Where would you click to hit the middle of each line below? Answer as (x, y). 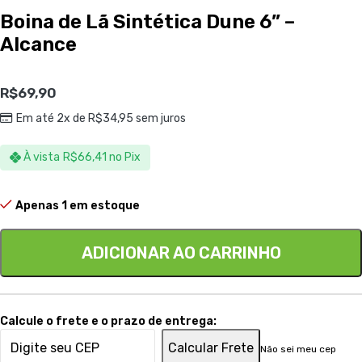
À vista (42, 158)
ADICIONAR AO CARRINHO (181, 253)
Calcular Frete (211, 348)
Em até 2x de (52, 118)
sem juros (159, 118)
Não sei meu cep (298, 349)
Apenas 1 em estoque (78, 206)
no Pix (125, 158)
